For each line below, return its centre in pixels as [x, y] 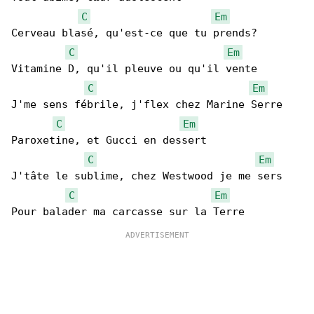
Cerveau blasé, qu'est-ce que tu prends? [134, 33]
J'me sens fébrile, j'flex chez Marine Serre [147, 104]
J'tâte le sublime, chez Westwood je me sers [147, 176]
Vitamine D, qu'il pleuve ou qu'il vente [134, 69]
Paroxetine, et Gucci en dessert [109, 140]
